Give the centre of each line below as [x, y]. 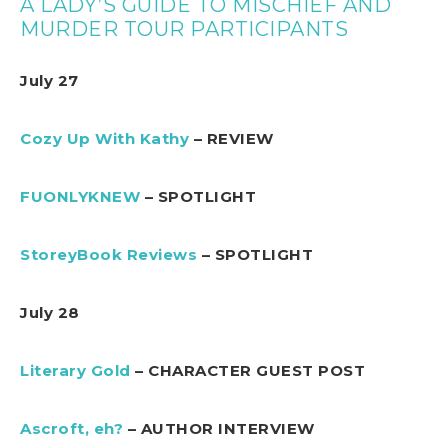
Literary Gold [75, 370]
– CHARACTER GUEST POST [247, 370]
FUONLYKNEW [80, 196]
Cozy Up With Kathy [104, 138]
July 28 [50, 312]
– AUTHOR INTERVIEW [219, 428]
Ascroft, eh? [71, 428]
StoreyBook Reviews [108, 254]
